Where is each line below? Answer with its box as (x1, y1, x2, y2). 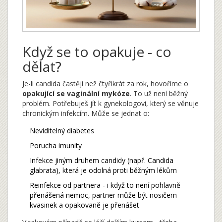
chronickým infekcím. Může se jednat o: (22, 109, 149, 118)
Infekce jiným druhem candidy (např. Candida (30, 156, 173, 166)
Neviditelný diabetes (30, 126, 94, 136)
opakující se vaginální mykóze (22, 89, 130, 99)
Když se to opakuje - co (22, 42, 171, 61)
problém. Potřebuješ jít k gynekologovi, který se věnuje (22, 99, 199, 109)
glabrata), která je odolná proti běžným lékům (30, 166, 177, 175)
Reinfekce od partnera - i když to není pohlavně (30, 180, 180, 190)
